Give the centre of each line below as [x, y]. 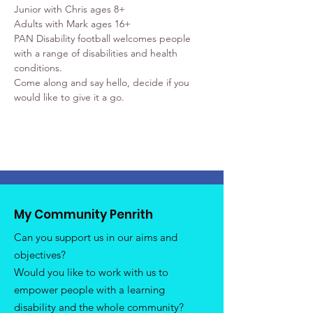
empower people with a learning [89, 289]
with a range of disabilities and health [97, 53]
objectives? [40, 254]
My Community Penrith [83, 214]
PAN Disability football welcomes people [104, 38]
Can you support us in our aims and [96, 237]
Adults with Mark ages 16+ [72, 23]
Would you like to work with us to [91, 272]
